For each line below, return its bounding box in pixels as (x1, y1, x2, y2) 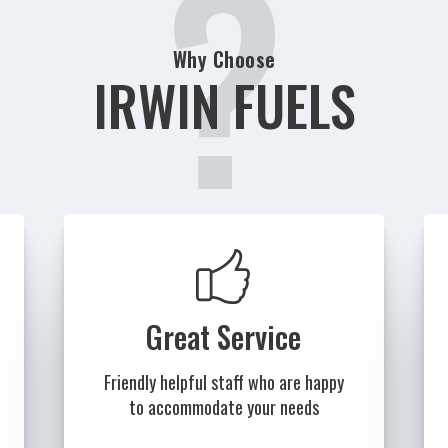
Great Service (146, 314, 302, 360)
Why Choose (172, 44, 276, 75)
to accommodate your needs (128, 394, 319, 421)
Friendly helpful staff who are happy (103, 369, 344, 396)
